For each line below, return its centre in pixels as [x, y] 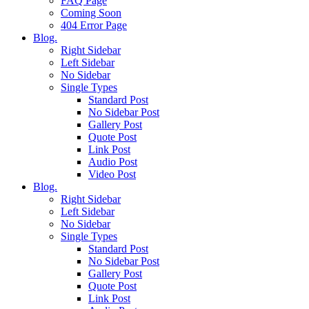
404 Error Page [94, 25]
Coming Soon [91, 13]
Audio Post [113, 162]
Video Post [112, 174]
